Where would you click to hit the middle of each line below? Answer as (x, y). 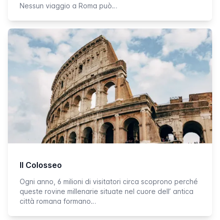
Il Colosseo (41, 165)
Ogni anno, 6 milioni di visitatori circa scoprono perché (109, 181)
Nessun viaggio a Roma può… (69, 6)
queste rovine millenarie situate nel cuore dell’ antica (107, 191)
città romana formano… (58, 201)
